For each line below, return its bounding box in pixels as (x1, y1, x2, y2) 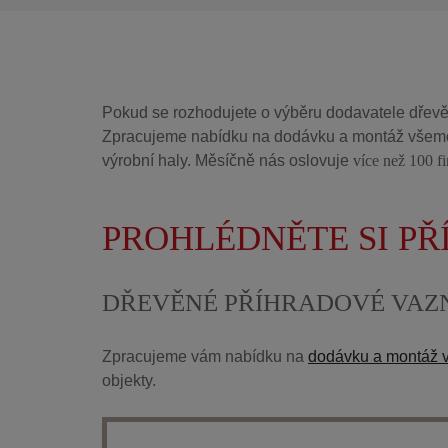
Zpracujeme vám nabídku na (102, 348, 308, 365)
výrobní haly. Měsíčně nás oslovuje (102, 152, 353, 169)
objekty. (102, 372, 156, 389)
